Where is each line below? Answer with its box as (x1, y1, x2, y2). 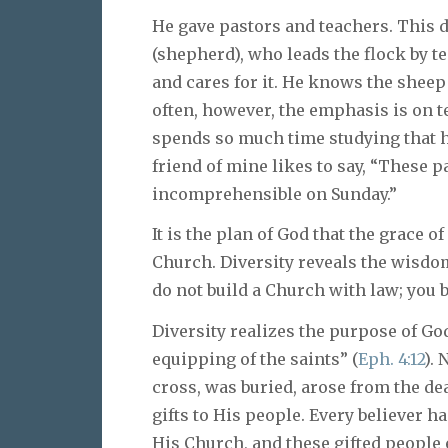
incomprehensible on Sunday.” (152, 183, 397, 204)
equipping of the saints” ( (152, 349, 358, 370)
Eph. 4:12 (358, 349, 424, 370)
